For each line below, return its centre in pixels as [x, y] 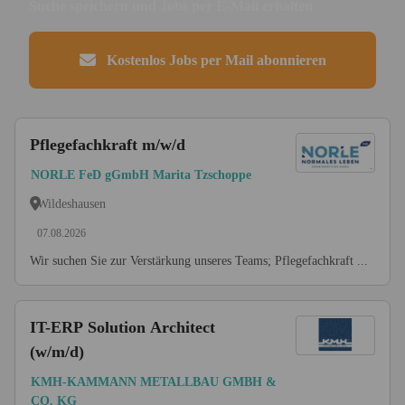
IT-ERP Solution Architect [122, 327]
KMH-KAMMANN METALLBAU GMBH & [154, 382]
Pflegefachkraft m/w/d [108, 145]
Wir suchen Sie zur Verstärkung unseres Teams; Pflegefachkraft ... [199, 261]
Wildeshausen [71, 203]
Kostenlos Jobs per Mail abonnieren [216, 60]
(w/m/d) [57, 352]
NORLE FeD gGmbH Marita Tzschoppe [141, 175]
